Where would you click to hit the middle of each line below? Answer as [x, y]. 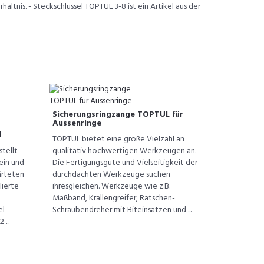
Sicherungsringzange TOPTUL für [118, 115]
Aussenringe [77, 123]
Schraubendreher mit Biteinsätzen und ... [122, 210]
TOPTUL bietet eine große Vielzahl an [118, 139]
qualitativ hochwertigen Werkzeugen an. [124, 151]
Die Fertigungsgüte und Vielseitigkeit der [125, 163]
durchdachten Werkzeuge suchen [111, 175]
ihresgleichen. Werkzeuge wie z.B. [111, 187]
